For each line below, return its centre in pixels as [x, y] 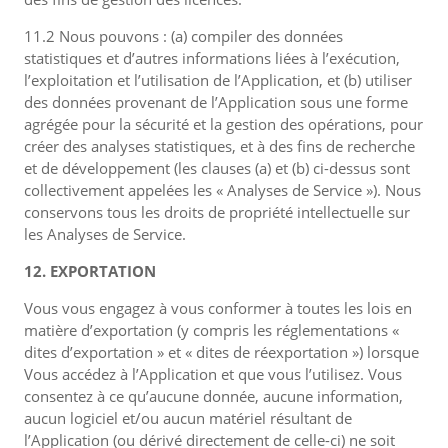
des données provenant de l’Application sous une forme [216, 102]
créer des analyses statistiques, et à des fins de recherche [219, 146]
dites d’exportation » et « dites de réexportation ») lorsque [221, 352]
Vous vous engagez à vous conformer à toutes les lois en [218, 308]
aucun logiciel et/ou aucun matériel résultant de [188, 418]
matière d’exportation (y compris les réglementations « [211, 330]
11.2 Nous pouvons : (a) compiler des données [183, 36]
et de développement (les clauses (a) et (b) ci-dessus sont [217, 168]
